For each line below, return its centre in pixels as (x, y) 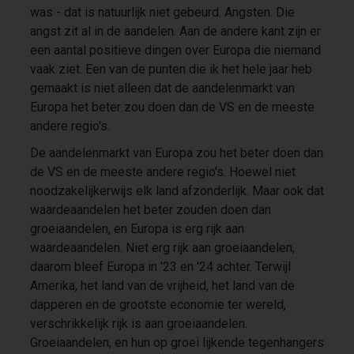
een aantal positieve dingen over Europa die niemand (175, 50)
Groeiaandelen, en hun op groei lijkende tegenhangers (177, 342)
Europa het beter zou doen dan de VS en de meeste (172, 107)
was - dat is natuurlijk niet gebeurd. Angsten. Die (162, 12)
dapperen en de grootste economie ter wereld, (158, 304)
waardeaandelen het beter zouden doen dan (150, 209)
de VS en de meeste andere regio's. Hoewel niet (162, 171)
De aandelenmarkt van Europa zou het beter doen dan (176, 153)
